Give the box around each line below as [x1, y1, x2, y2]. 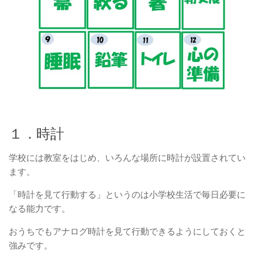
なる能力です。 [9, 202, 70, 215]
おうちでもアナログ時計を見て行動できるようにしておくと [9, 225, 246, 237]
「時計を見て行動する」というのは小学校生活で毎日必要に [9, 188, 246, 201]
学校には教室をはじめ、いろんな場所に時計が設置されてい [9, 151, 246, 164]
